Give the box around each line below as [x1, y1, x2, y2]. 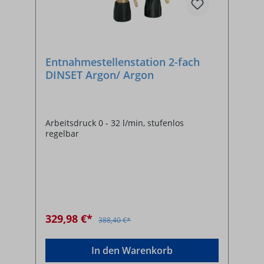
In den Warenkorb [91, 243, 173, 257]
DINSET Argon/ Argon [45, 67, 154, 82]
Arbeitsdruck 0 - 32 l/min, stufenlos [45, 117, 184, 128]
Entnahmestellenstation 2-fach [45, 54, 200, 69]
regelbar [45, 127, 79, 139]
